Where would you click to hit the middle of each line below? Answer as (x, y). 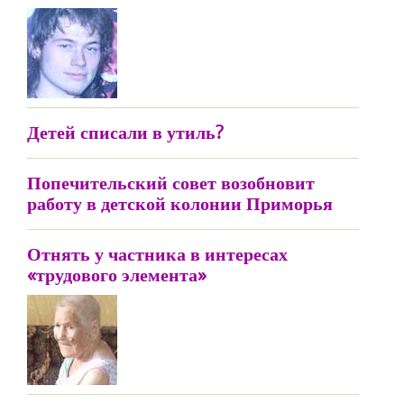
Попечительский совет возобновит (171, 183)
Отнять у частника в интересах (157, 254)
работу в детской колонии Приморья (180, 203)
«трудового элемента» (117, 275)
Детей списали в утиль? (125, 132)
